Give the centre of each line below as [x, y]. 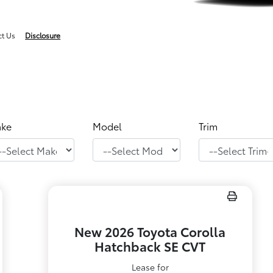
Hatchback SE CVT [150, 246]
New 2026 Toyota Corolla [150, 231]
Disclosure [43, 35]
